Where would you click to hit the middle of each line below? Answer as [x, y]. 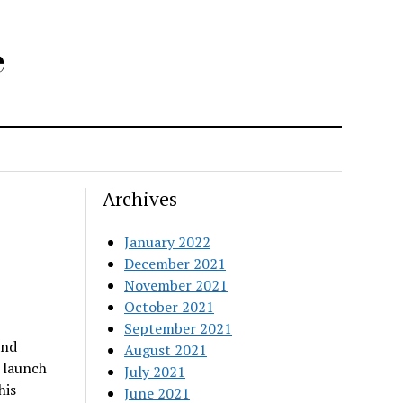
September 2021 [179, 328]
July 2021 [155, 372]
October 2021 [170, 307]
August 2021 [166, 350]
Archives [140, 199]
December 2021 [175, 264]
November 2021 [176, 285]
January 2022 [168, 242]
